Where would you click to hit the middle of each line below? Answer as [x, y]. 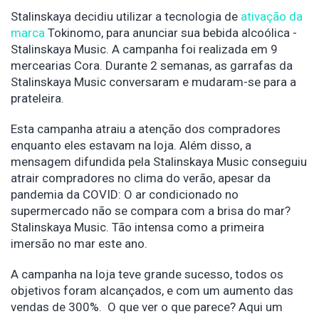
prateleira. [39, 98]
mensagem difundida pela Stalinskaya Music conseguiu [159, 162]
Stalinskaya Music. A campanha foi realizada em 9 [144, 49]
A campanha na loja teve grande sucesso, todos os [147, 274]
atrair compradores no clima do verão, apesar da [141, 178]
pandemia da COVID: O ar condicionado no [125, 194]
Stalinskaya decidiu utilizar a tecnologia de [126, 16]
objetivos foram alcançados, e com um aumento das [152, 291]
